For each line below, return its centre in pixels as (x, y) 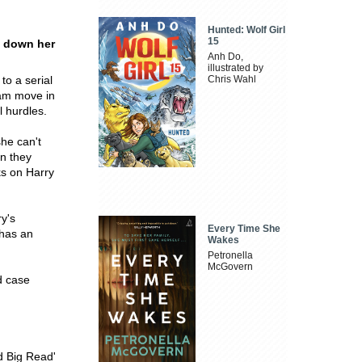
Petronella (231, 255)
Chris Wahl (232, 80)
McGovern (231, 266)
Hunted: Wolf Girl (247, 30)
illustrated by (236, 68)
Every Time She (244, 228)
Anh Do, (226, 57)
